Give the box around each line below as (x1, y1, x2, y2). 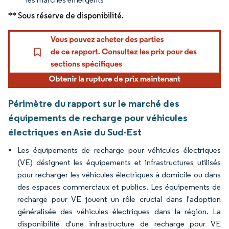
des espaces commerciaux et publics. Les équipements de (17, 181, 221, 192)
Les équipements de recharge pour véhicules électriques (17, 145, 221, 155)
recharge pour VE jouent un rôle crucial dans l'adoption (17, 194, 221, 204)
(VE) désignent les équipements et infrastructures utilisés (17, 157, 221, 167)
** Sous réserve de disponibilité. (8, 10, 124, 20)
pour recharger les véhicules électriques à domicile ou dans (17, 169, 221, 179)
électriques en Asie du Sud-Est (8, 125, 142, 138)
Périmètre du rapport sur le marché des (8, 97, 179, 109)
